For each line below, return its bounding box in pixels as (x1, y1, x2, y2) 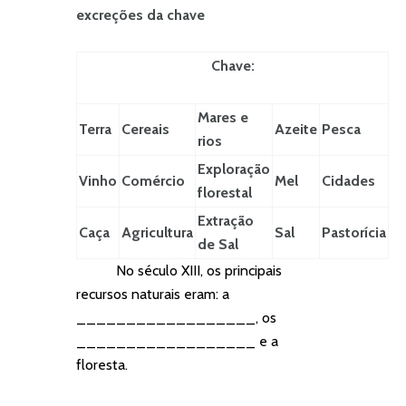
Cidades (322, 171, 375, 189)
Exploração (198, 159, 270, 178)
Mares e (198, 108, 248, 126)
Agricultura (121, 223, 193, 241)
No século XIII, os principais (80, 261, 282, 279)
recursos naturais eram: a (76, 285, 229, 303)
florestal (198, 183, 252, 201)
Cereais (121, 120, 169, 138)
